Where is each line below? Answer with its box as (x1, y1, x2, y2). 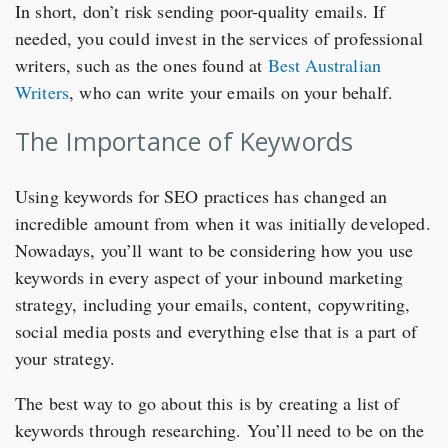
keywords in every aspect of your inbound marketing (15, 264, 404, 289)
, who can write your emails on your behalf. (69, 79, 394, 104)
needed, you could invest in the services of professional (15, 25, 423, 50)
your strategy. (15, 345, 116, 370)
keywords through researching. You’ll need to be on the (15, 417, 425, 442)
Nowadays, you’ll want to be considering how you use (15, 237, 414, 262)
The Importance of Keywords (15, 123, 354, 158)
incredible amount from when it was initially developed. (15, 210, 431, 235)
